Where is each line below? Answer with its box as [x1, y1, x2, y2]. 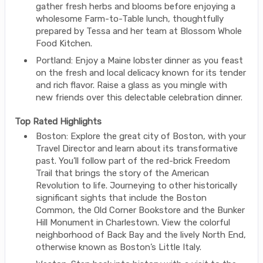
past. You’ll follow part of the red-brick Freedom [36, 155, 230, 166]
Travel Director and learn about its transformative [36, 143, 238, 154]
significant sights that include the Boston [36, 192, 207, 203]
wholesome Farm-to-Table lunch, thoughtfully [36, 13, 224, 24]
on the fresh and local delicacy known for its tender [36, 67, 246, 78]
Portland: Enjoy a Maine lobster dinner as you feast [36, 55, 243, 66]
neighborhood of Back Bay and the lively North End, [36, 229, 246, 240]
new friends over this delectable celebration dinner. [36, 92, 242, 103]
